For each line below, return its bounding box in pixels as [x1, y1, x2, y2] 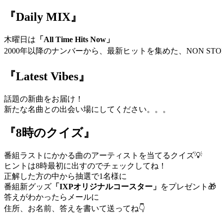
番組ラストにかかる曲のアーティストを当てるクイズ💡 [4, 151, 202, 160]
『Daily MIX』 [4, 10, 82, 24]
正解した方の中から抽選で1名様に [4, 171, 127, 180]
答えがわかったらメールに [4, 192, 99, 201]
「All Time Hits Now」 [36, 35, 114, 44]
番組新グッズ [4, 182, 52, 191]
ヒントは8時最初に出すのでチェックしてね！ [4, 161, 166, 170]
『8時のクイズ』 [4, 126, 95, 139]
